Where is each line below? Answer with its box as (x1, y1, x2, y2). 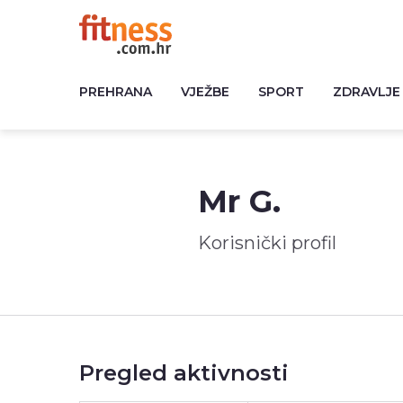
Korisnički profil (198, 232, 336, 254)
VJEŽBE (181, 84, 229, 100)
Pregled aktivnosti (79, 360, 289, 386)
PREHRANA (79, 84, 152, 100)
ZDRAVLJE (333, 84, 400, 100)
